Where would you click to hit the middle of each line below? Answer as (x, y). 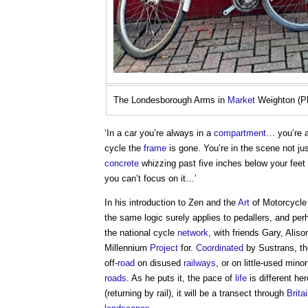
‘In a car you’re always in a (159, 133)
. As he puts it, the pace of (181, 278)
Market (241, 100)
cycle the (124, 148)
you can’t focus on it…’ (151, 178)
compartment (240, 133)
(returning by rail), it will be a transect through (196, 293)
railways (200, 263)
